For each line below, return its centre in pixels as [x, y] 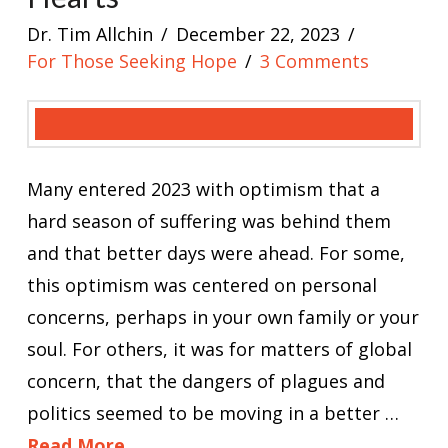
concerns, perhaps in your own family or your [222, 316]
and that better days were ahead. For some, [215, 252]
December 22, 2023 [258, 33]
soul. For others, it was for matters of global [219, 348]
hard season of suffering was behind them [208, 220]
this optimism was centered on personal [201, 284]
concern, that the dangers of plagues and [205, 380]
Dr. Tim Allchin [89, 33]
